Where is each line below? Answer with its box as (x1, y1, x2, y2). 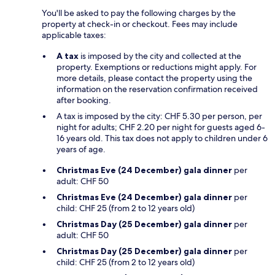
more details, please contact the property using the (56, 72, 252, 83)
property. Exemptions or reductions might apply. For (56, 61, 257, 72)
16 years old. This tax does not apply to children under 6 (56, 132, 268, 144)
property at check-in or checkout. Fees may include (42, 18, 238, 29)
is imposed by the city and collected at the (79, 50, 241, 61)
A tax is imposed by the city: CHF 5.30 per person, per (56, 110, 262, 122)
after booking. (56, 94, 111, 106)
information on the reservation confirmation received (56, 83, 258, 95)
